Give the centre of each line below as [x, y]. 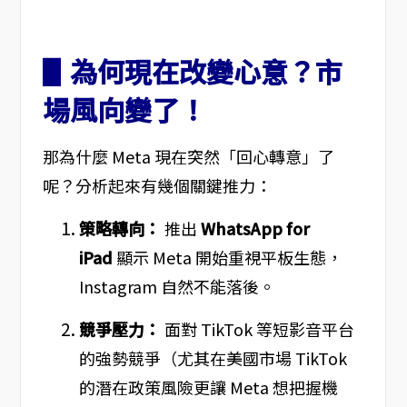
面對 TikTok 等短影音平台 [257, 329]
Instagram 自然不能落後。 [177, 287]
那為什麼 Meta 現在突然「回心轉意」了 [188, 157]
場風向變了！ [124, 109]
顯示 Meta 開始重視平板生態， [227, 258]
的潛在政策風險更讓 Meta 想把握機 [208, 387]
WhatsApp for [255, 228]
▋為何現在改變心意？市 [192, 71]
